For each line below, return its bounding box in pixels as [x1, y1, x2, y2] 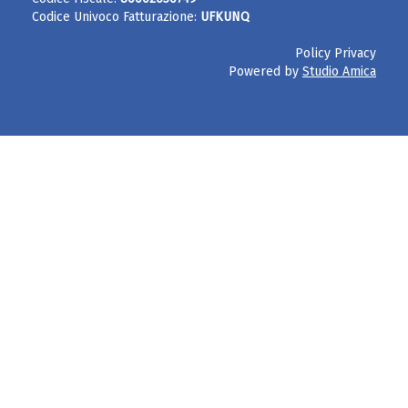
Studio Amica [302, 64, 376, 79]
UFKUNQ [200, 9, 250, 25]
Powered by [229, 64, 302, 79]
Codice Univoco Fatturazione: [32, 9, 200, 25]
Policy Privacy [295, 46, 376, 61]
